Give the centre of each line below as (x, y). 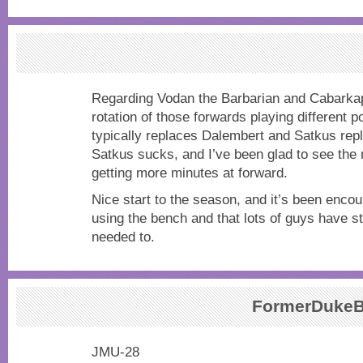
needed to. (123, 237)
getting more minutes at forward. (190, 173)
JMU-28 (115, 352)
